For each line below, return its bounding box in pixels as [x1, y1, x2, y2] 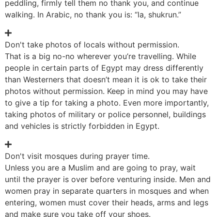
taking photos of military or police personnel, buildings [5, 109, 206, 120]
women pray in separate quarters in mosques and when [5, 186, 209, 196]
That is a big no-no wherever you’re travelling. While [5, 51, 196, 62]
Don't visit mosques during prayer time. [5, 151, 150, 161]
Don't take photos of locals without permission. [5, 40, 179, 50]
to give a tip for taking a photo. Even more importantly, [5, 98, 209, 108]
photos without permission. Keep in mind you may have [5, 86, 208, 96]
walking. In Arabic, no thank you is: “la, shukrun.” [5, 9, 181, 19]
